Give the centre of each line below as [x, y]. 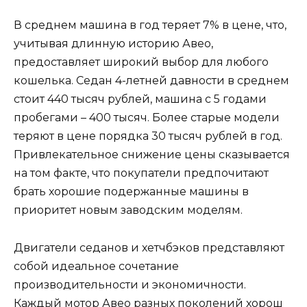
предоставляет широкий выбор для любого [141, 62]
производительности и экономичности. [130, 284]
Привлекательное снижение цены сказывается [152, 155]
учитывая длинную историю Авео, [113, 44]
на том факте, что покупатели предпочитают [141, 173]
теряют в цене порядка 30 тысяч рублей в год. [148, 136]
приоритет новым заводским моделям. [128, 210]
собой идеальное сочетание [96, 266]
